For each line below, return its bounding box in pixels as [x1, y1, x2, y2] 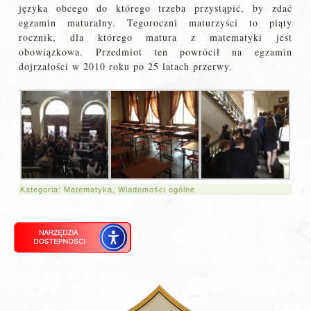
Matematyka [64, 185, 113, 194]
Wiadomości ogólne [118, 185, 196, 194]
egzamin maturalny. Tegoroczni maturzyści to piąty [19, 16, 292, 29]
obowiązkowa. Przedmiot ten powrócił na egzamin [19, 45, 292, 58]
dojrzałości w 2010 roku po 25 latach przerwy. [19, 60, 233, 73]
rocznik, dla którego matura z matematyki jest [19, 31, 292, 44]
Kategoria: [20, 185, 65, 194]
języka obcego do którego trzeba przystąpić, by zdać [19, 1, 292, 15]
